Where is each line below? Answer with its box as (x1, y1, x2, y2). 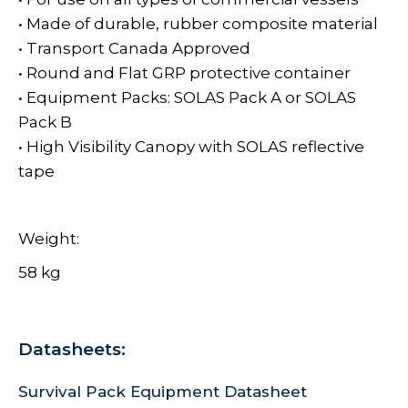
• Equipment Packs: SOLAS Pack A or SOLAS (18, 88, 356, 107)
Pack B (18, 113, 72, 132)
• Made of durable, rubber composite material (18, 15, 378, 34)
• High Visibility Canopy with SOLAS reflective (18, 138, 364, 157)
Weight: (18, 229, 79, 249)
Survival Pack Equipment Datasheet (18, 382, 307, 402)
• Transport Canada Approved (18, 39, 250, 58)
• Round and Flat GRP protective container (18, 64, 351, 83)
